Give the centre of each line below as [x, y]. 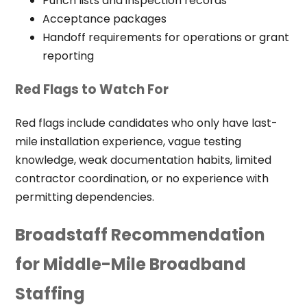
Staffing [50, 293]
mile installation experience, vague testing [128, 141]
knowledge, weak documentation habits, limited [143, 160]
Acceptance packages [104, 19]
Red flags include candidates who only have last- [146, 123]
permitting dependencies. [84, 197]
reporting [68, 56]
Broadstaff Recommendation [140, 234]
